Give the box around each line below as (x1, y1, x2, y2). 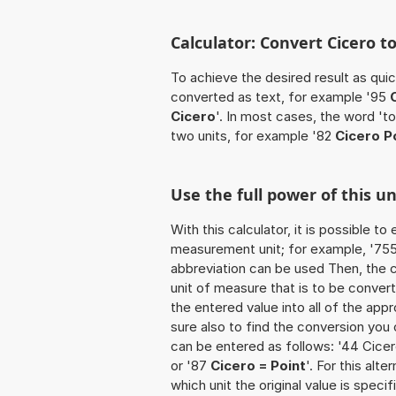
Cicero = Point (210, 357, 306, 375)
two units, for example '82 (171, 127, 335, 145)
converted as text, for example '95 (171, 88, 390, 106)
